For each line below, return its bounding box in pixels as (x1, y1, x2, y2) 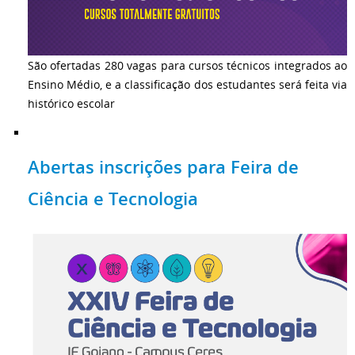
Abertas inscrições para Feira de (28, 155, 299, 179)
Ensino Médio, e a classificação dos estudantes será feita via (28, 77, 347, 93)
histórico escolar (28, 96, 115, 112)
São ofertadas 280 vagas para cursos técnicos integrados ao (28, 58, 347, 74)
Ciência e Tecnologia (28, 186, 198, 211)
